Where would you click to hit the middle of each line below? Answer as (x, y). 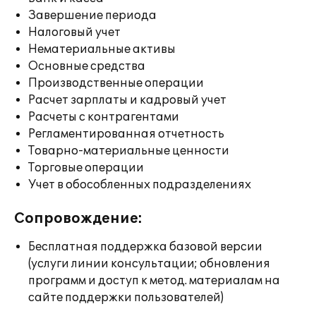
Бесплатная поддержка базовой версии (145, 247)
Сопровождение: (78, 219)
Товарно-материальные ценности (129, 151)
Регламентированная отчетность (126, 134)
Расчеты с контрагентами (104, 117)
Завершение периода (92, 16)
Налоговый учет (74, 32)
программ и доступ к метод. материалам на (154, 281)
